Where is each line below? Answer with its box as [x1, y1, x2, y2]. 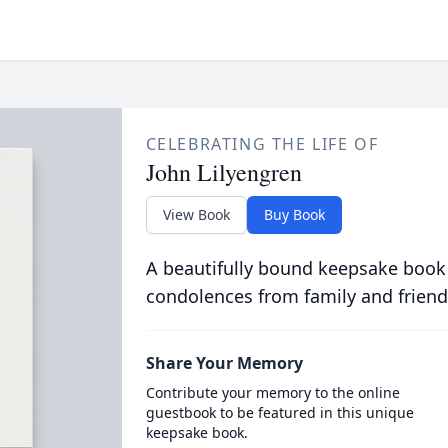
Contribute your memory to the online [145, 383, 400, 402]
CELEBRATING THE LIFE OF [145, 133, 379, 155]
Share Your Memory [145, 352, 303, 374]
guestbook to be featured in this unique [145, 403, 414, 422]
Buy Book [263, 205, 325, 224]
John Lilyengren [145, 156, 302, 188]
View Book [162, 205, 230, 224]
